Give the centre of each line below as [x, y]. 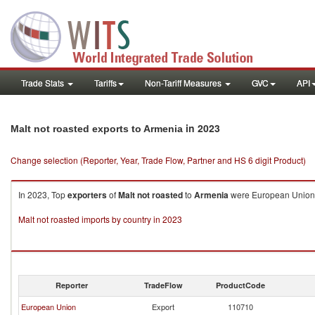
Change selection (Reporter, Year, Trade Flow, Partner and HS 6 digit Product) [158, 160]
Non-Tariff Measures [184, 83]
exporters [87, 195]
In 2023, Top [43, 194]
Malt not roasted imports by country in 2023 [100, 219]
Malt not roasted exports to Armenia [97, 129]
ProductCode [240, 285]
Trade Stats [44, 83]
